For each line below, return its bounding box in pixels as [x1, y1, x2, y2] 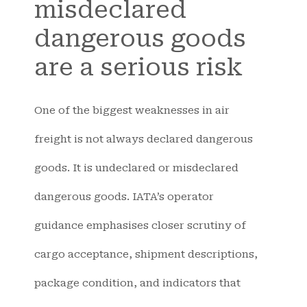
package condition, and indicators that [34, 277, 241, 290]
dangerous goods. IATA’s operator [34, 191, 214, 204]
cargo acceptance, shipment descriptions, [34, 248, 258, 261]
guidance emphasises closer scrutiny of [34, 219, 246, 232]
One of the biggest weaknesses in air [34, 104, 230, 117]
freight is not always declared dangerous [34, 133, 253, 146]
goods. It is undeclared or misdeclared [34, 162, 238, 175]
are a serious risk [34, 53, 243, 82]
